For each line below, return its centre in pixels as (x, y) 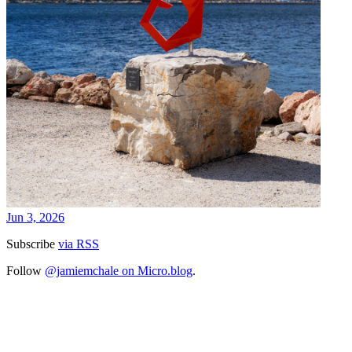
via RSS (79, 244)
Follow (26, 271)
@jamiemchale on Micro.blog (119, 271)
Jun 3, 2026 (35, 217)
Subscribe (32, 244)
